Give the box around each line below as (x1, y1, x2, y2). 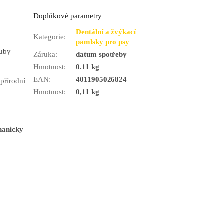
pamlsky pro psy (76, 38, 130, 46)
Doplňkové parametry (33, 11, 102, 20)
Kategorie (33, 33, 64, 41)
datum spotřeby (76, 50, 127, 59)
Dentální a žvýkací (76, 28, 136, 36)
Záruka (33, 50, 56, 59)
